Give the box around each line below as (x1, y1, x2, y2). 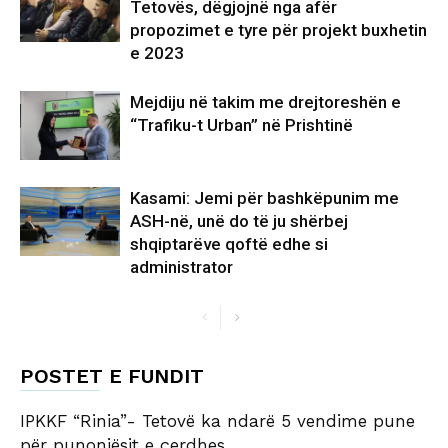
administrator (130, 256, 233, 277)
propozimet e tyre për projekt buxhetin (130, 19, 427, 40)
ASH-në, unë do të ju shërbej (130, 210, 348, 231)
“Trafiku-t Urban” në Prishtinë (130, 114, 353, 135)
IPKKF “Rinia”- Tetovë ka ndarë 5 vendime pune (20, 410, 415, 431)
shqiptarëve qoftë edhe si (130, 233, 328, 254)
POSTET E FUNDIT (20, 363, 204, 388)
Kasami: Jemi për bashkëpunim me (130, 187, 399, 208)
